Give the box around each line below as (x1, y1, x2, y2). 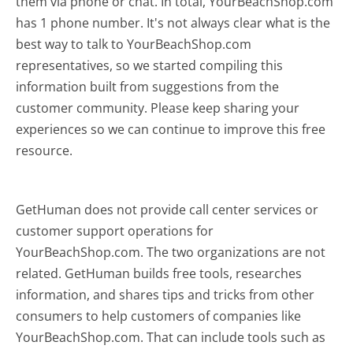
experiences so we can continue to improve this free (16, 120, 326, 138)
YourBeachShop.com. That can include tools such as (16, 328, 326, 346)
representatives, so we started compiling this (16, 56, 284, 74)
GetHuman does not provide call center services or (16, 200, 319, 218)
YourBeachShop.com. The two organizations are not (16, 243, 326, 261)
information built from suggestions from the (16, 77, 280, 95)
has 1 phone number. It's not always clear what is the (16, 13, 331, 32)
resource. (16, 141, 73, 159)
